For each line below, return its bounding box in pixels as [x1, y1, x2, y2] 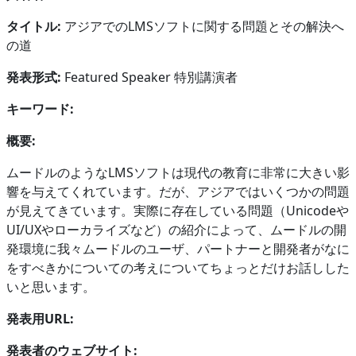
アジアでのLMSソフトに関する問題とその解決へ [64, 17, 344, 35]
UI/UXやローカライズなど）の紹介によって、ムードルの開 [6, 220, 346, 238]
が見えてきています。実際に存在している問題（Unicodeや [6, 201, 349, 219]
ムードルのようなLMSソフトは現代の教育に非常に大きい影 [6, 163, 350, 181]
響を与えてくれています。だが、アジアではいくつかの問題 [6, 182, 350, 200]
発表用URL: [6, 309, 74, 327]
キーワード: [6, 99, 74, 118]
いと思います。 [6, 277, 95, 296]
